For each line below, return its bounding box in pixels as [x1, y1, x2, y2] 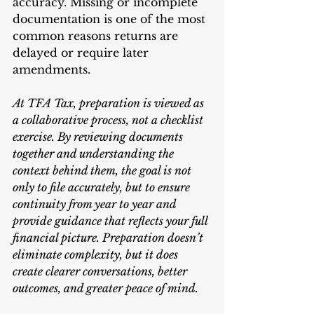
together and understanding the [13, 146, 177, 161]
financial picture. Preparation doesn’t [13, 231, 206, 245]
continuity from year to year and [13, 197, 179, 212]
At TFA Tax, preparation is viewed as [13, 96, 207, 111]
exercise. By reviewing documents [13, 130, 186, 144]
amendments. [13, 62, 90, 77]
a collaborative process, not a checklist [13, 113, 206, 128]
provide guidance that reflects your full [13, 214, 210, 228]
